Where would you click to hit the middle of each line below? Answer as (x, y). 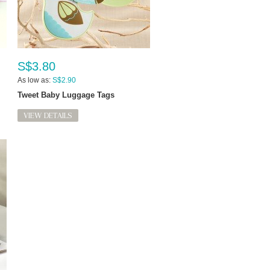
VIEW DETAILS (48, 116)
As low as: (34, 80)
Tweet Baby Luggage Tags (66, 95)
